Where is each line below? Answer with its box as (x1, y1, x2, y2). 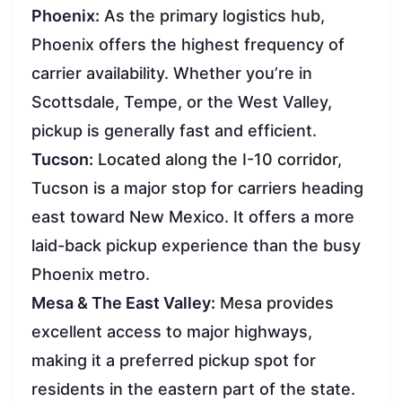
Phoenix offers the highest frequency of (31, 34, 345, 54)
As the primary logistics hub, (100, 5, 325, 25)
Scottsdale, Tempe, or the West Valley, (31, 92, 332, 111)
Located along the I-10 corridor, (93, 149, 342, 169)
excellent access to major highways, (31, 321, 312, 341)
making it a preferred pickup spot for (31, 350, 316, 370)
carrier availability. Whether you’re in (31, 63, 312, 83)
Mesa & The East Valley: (31, 293, 215, 312)
